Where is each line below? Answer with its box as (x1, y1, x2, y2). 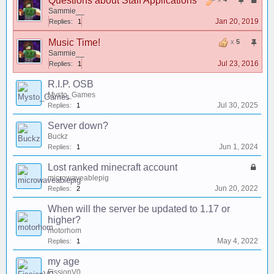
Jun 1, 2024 (219, 143, 258, 151)
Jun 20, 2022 (215, 184, 258, 193)
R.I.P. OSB (48, 79, 94, 89)
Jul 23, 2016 (218, 59, 259, 68)
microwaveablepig (48, 174, 109, 182)
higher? (48, 215, 81, 225)
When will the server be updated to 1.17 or (48, 204, 230, 214)
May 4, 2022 (217, 237, 258, 245)
